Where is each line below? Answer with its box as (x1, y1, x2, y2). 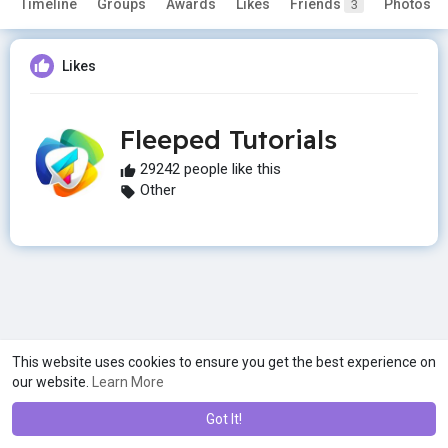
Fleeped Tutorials (120, 123, 337, 157)
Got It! (206, 411, 242, 427)
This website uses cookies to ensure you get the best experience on (12, 354, 436, 370)
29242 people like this (136, 160, 281, 179)
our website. (12, 374, 92, 390)
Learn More (92, 374, 164, 390)
